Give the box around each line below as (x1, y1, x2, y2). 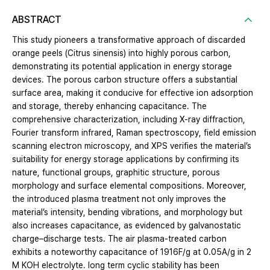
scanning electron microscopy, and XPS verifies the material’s (12, 141, 251, 151)
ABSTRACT (12, 14, 61, 26)
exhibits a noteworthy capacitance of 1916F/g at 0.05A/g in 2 (12, 247, 251, 257)
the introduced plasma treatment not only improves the (12, 194, 226, 204)
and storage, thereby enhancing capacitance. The (12, 101, 207, 111)
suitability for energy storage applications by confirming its (12, 154, 239, 165)
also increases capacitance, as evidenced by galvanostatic (12, 221, 241, 231)
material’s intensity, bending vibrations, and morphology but (12, 207, 242, 218)
